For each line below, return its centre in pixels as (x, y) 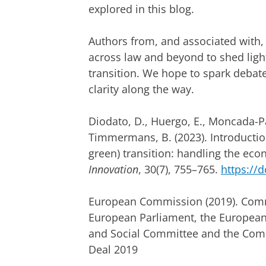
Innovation (113, 170)
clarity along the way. (141, 89)
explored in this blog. (141, 9)
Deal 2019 (113, 250)
